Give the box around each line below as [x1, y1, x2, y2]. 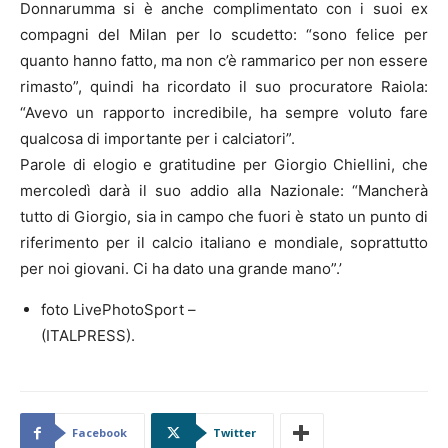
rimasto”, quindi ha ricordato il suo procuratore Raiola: [20, 76, 428, 96]
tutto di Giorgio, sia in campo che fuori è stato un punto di [20, 206, 428, 226]
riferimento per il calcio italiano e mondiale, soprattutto [20, 232, 428, 252]
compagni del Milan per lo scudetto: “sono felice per [20, 24, 428, 44]
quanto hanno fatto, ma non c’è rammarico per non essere [20, 50, 428, 70]
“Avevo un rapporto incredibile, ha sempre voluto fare [20, 102, 428, 122]
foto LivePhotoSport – [41, 299, 196, 319]
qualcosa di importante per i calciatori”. [20, 128, 295, 148]
